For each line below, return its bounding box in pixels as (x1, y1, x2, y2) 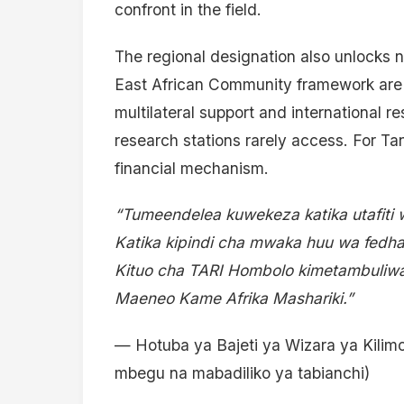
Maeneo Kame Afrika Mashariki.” (115, 289, 353, 308)
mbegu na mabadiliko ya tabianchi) (115, 363, 370, 383)
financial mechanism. (115, 158, 269, 178)
